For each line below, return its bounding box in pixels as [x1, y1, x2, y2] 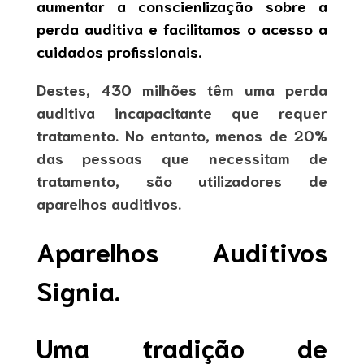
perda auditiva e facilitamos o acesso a [36, 18, 328, 39]
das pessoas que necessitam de [36, 146, 328, 167]
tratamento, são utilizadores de [36, 169, 328, 190]
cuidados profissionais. [36, 41, 201, 62]
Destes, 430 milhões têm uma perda [36, 78, 328, 99]
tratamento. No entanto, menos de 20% [36, 123, 328, 145]
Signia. [36, 273, 120, 307]
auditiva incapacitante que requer [36, 101, 328, 122]
